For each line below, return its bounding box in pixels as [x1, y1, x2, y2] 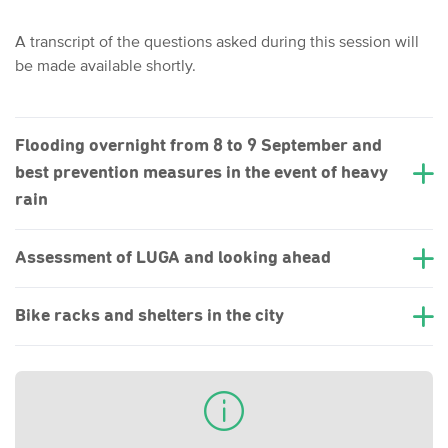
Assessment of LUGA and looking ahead [15, 249, 331, 268]
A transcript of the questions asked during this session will [15, 32, 419, 51]
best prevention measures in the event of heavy [15, 164, 388, 183]
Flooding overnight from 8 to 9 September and [15, 137, 382, 156]
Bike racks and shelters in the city [15, 307, 284, 326]
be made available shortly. [15, 56, 196, 75]
